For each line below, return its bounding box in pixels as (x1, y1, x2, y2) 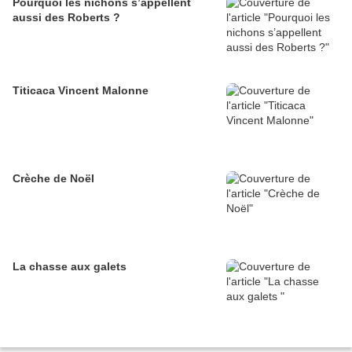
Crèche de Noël (13, 172, 94, 185)
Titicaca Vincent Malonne (58, 84, 148, 97)
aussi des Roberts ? (13, 11, 120, 24)
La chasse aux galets (13, 260, 126, 273)
